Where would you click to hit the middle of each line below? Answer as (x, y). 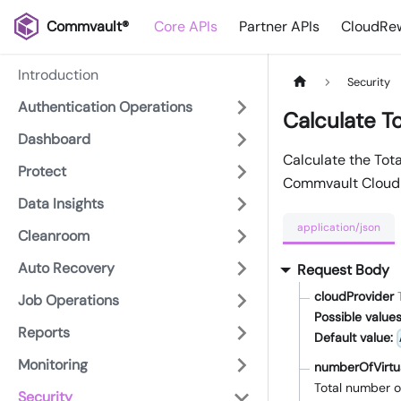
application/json (339, 227)
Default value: (354, 338)
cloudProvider (354, 297)
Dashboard (54, 139)
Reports (44, 333)
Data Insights (61, 204)
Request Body (343, 270)
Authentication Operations (105, 107)
